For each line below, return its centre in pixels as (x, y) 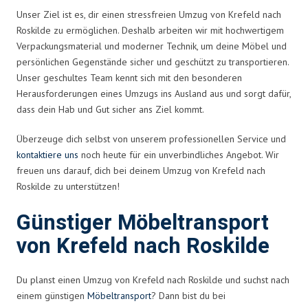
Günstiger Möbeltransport (143, 223)
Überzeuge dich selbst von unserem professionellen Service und (151, 139)
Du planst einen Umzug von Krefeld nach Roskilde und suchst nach (153, 279)
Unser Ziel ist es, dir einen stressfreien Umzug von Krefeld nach (149, 14)
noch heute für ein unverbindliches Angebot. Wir (179, 154)
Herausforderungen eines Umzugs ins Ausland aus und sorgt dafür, (154, 93)
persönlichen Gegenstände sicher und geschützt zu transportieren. (153, 62)
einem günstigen (52, 295)
